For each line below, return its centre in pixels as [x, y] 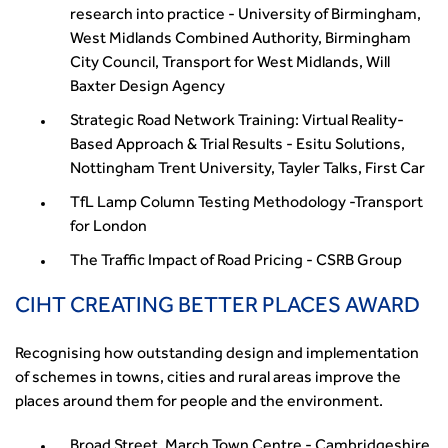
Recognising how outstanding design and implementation [217, 355]
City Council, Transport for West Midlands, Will [230, 64]
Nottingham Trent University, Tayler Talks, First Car [247, 170]
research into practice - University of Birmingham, [245, 16]
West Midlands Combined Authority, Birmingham [240, 40]
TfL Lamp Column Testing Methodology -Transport [246, 204]
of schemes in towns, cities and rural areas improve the [208, 379]
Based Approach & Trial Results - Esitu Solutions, [237, 146]
